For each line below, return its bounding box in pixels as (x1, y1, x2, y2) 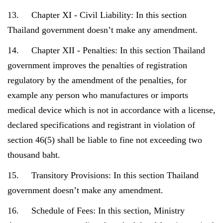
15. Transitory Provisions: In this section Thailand (7, 170, 199, 180)
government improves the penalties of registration (7, 60, 187, 70)
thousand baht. (7, 150, 60, 160)
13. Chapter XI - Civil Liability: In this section (7, 10, 187, 20)
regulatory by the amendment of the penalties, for (7, 75, 187, 85)
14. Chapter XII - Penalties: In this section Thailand (7, 45, 205, 55)
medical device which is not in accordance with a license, (7, 105, 216, 115)
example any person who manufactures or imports (7, 90, 188, 100)
